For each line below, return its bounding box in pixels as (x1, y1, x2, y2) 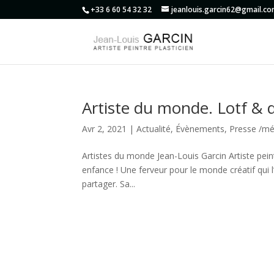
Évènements (176, 123, 225, 135)
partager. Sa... (82, 178, 136, 190)
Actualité (136, 123, 171, 135)
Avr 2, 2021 (82, 123, 127, 135)
